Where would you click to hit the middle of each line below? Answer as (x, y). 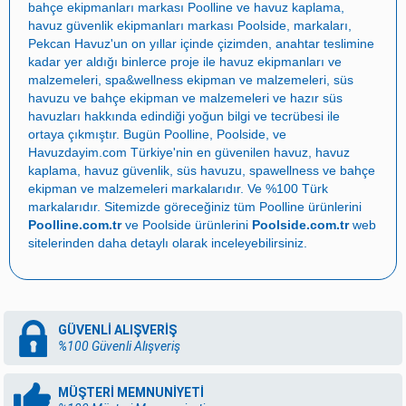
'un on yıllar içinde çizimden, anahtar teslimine (242, 43)
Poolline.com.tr (75, 224)
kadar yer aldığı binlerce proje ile (124, 61)
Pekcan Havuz (69, 43)
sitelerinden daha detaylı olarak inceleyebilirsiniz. (168, 242)
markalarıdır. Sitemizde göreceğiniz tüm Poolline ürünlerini (195, 206)
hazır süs (316, 97)
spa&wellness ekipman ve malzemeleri (216, 79)
